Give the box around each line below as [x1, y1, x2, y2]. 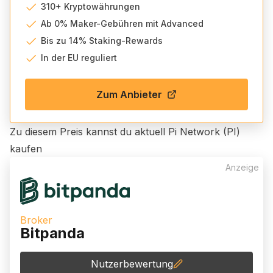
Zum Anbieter [96, 88, 162, 101]
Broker [20, 214, 52, 226]
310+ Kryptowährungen [41, 1, 140, 12]
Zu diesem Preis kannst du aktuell [10, 126, 168, 138]
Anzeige [225, 162, 259, 172]
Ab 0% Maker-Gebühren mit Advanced [41, 18, 204, 29]
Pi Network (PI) [168, 126, 240, 138]
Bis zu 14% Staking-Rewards [41, 35, 165, 46]
